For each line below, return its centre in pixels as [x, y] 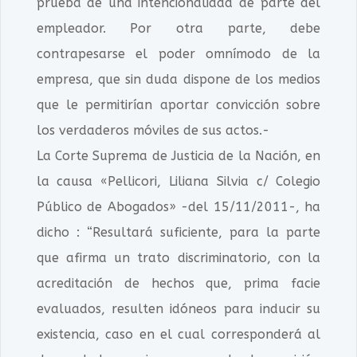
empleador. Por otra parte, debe [178, 28]
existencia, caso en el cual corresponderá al [178, 334]
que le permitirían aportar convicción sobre [178, 105]
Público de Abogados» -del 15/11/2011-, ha [178, 207]
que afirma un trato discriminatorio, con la [178, 258]
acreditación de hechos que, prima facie [178, 283]
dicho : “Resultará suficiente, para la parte [178, 232]
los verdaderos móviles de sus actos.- [153, 130]
